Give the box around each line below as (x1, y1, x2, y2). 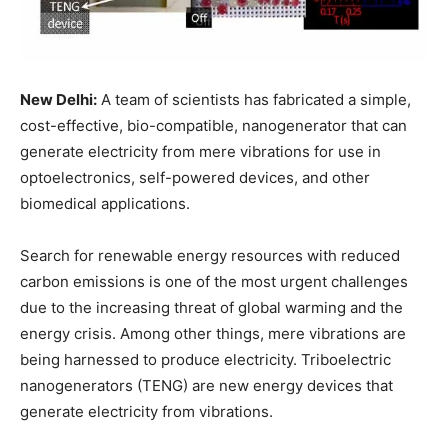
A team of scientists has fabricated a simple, (97, 90, 411, 110)
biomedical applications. (20, 194, 190, 214)
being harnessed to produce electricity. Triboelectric (20, 350, 391, 370)
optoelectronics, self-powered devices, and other (20, 168, 370, 188)
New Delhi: (20, 90, 97, 110)
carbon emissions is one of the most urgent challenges (20, 272, 408, 292)
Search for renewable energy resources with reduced (20, 246, 400, 266)
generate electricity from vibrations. (20, 402, 273, 422)
